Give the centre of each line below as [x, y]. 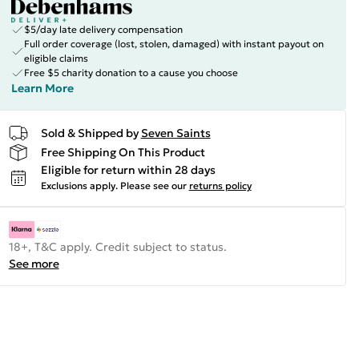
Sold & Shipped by [89, 133]
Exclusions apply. [79, 186]
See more [34, 264]
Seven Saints [175, 133]
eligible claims [56, 58]
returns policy [220, 186]
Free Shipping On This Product [123, 152]
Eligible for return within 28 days [128, 170]
